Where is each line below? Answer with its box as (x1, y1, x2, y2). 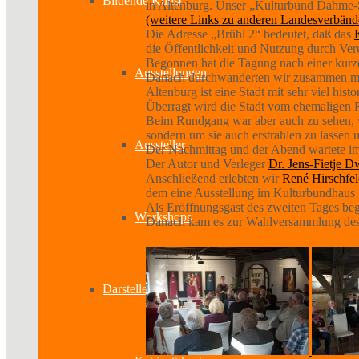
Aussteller (135, 138, 185, 151)
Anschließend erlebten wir (146, 171, 282, 185)
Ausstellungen (135, 66, 207, 79)
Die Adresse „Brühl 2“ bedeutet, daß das (146, 26, 354, 41)
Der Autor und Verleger (146, 156, 268, 171)
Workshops (135, 210, 192, 224)
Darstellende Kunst (103, 282, 200, 296)
